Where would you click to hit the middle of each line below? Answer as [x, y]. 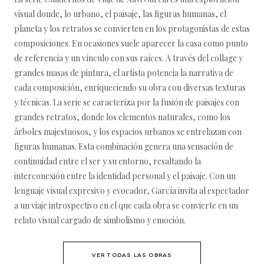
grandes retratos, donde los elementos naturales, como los [122, 117]
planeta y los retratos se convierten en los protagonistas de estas [132, 29]
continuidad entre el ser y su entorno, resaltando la [108, 161]
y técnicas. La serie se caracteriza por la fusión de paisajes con [127, 102]
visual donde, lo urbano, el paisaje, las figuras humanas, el [120, 14]
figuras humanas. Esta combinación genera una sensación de [124, 146]
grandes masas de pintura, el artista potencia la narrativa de [124, 73]
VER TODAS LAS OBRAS [132, 255]
